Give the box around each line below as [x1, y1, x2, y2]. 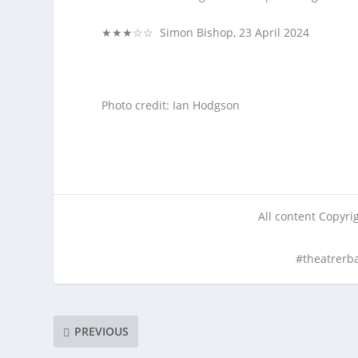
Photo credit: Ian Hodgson [101, 97, 241, 113]
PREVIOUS [74, 324, 129, 340]
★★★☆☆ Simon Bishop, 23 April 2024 [101, 24, 310, 40]
